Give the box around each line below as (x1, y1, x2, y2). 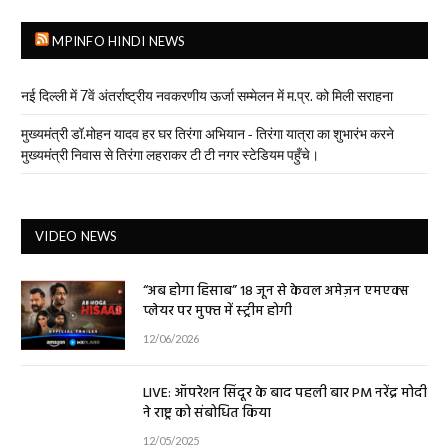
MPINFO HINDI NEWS (52, 33, 186, 50)
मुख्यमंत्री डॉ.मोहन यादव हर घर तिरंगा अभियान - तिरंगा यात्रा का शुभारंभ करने (21, 125, 394, 143)
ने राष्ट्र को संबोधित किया (143, 401, 271, 425)
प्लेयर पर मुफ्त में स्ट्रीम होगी (143, 300, 292, 324)
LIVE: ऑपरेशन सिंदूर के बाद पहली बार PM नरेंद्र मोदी (143, 381, 427, 405)
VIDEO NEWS (35, 228, 118, 245)
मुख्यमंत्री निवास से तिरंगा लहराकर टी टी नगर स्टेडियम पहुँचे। (21, 146, 319, 164)
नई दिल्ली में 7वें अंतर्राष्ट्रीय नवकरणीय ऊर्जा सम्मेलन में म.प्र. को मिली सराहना (21, 87, 393, 105)
